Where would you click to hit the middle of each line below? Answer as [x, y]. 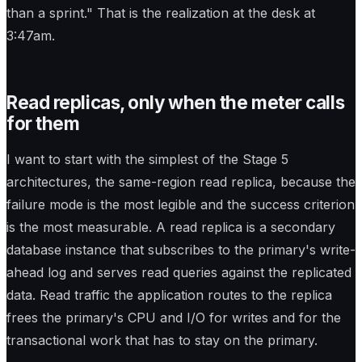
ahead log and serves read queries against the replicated [179, 272]
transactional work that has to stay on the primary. [162, 340]
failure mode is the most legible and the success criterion [181, 204]
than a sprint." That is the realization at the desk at [161, 13]
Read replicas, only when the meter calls [176, 103]
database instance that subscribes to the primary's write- [181, 249]
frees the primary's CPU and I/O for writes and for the [174, 317]
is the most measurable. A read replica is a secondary [171, 227]
